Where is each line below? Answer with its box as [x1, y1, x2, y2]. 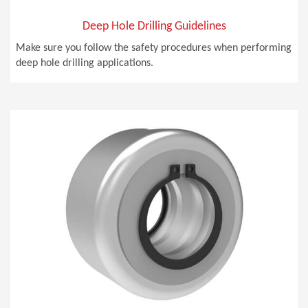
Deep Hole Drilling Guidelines [82, 20, 226, 34]
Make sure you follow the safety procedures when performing [16, 43, 292, 54]
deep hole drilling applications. [16, 58, 154, 69]
